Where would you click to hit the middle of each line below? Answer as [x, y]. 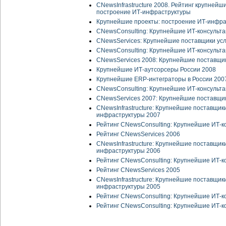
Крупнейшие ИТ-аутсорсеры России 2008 [156, 70]
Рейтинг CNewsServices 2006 [138, 134]
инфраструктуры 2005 [128, 187]
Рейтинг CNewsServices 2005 [138, 170]
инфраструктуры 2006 [128, 151]
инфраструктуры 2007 [128, 115]
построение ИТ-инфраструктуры [144, 12]
